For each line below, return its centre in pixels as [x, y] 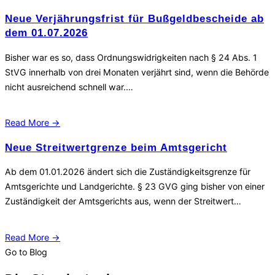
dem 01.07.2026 [46, 33]
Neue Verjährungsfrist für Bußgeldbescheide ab [134, 19]
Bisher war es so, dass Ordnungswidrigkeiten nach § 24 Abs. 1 [131, 57]
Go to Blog [26, 252]
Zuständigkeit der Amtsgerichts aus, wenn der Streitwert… [123, 201]
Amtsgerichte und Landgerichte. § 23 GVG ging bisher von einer [135, 187]
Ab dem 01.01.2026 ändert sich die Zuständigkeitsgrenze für [128, 172]
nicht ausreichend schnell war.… [69, 87]
